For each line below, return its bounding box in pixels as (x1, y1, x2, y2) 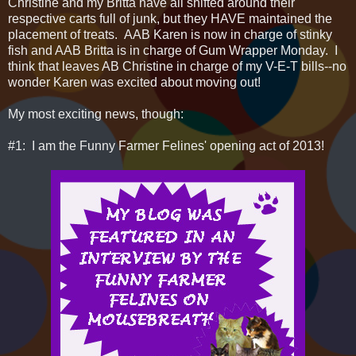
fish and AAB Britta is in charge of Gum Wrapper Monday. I (8, 44, 338, 58)
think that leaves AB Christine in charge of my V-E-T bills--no (8, 60, 346, 74)
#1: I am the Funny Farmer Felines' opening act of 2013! (8, 139, 324, 153)
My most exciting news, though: (8, 107, 184, 122)
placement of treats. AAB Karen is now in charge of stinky (8, 28, 332, 42)
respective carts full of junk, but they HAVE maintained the (8, 12, 332, 26)
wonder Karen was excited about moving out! (8, 75, 261, 90)
